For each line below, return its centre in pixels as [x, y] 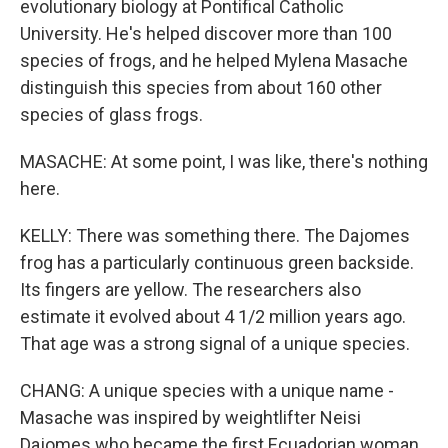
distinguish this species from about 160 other [201, 87]
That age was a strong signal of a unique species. [215, 343]
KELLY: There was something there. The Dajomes [215, 235]
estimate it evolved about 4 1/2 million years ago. [213, 316]
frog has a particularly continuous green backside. [217, 262]
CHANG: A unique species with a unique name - [207, 390]
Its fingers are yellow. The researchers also [190, 289]
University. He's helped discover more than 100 [206, 33]
